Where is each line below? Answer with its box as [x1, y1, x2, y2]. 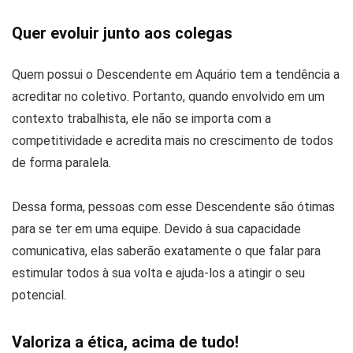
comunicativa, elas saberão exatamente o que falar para [12, 243, 321, 259]
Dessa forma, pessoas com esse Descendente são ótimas [12, 199, 335, 215]
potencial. [12, 288, 66, 303]
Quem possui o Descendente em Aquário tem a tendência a [12, 67, 340, 83]
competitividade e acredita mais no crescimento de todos [12, 133, 333, 149]
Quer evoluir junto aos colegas [12, 24, 232, 43]
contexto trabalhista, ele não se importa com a [12, 111, 271, 127]
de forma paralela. [12, 155, 111, 171]
